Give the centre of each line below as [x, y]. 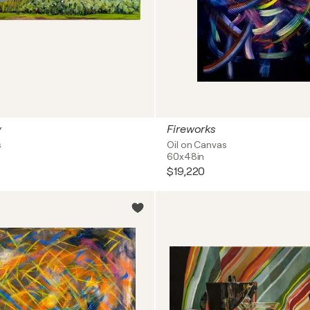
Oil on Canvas [197, 145]
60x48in [186, 156]
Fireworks [192, 129]
